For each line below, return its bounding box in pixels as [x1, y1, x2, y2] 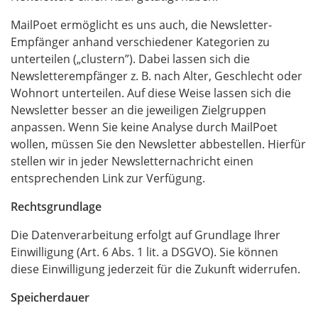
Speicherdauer [11, 290, 89, 305]
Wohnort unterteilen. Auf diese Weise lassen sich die [11, 85, 291, 101]
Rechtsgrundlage [11, 199, 102, 214]
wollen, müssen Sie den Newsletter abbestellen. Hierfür [11, 136, 306, 152]
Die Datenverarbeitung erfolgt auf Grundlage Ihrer [11, 227, 280, 243]
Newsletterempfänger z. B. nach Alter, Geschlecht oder [11, 68, 302, 84]
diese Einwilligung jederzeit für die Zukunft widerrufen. [11, 261, 300, 277]
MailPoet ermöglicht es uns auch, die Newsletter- [11, 17, 272, 33]
